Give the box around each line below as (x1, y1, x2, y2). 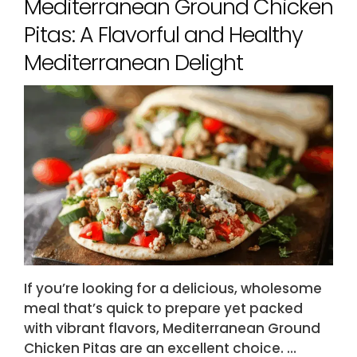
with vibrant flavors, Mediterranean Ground (24, 319, 320, 339)
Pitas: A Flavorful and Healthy (24, 20, 303, 50)
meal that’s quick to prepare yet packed (24, 299, 303, 319)
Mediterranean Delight (24, 48, 243, 78)
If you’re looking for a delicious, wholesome (24, 279, 322, 299)
